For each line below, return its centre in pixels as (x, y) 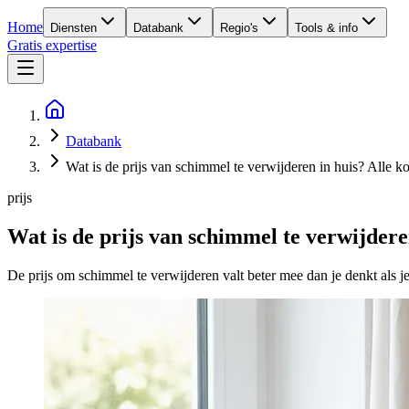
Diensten (73, 28)
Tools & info (326, 28)
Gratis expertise (52, 45)
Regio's (239, 28)
